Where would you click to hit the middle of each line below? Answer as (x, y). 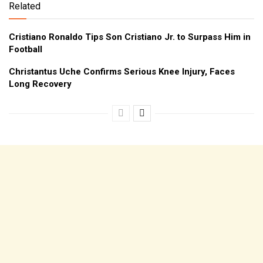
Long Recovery (40, 84)
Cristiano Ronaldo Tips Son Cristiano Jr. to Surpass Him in (130, 37)
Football (26, 49)
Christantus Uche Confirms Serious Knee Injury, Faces (122, 71)
